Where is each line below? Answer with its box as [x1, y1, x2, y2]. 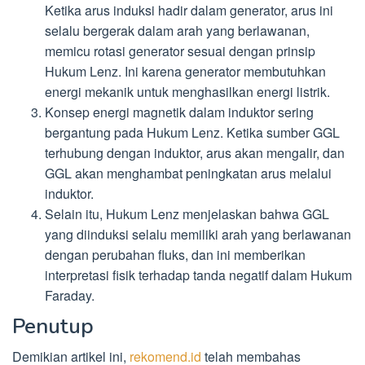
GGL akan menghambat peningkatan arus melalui [45, 164, 332, 183]
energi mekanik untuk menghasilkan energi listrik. [45, 82, 330, 102]
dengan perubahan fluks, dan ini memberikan [45, 245, 306, 265]
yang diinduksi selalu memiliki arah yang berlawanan [45, 225, 351, 244]
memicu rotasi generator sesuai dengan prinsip [45, 42, 315, 61]
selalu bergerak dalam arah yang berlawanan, [45, 21, 310, 41]
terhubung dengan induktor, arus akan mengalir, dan [45, 143, 345, 163]
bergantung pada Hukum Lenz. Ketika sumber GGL [45, 123, 340, 143]
